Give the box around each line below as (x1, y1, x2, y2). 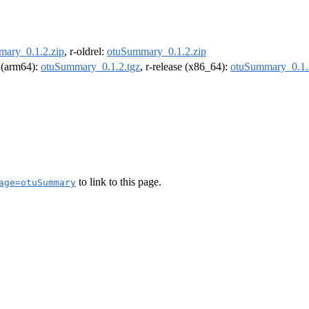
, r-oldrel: (64, 46, 107, 58)
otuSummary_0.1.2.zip (107, 46, 206, 58)
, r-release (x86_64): (140, 61, 230, 73)
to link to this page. (76, 175, 161, 188)
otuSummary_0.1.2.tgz (41, 61, 140, 73)
